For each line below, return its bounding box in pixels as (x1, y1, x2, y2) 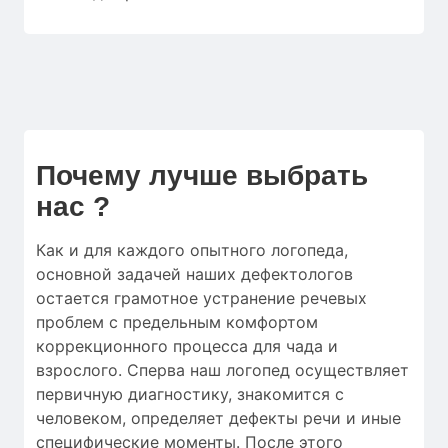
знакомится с (232, 383, 344, 404)
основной (36, 263, 112, 284)
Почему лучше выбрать (36, 159, 368, 191)
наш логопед (185, 359, 295, 380)
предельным (123, 311, 221, 332)
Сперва (127, 359, 185, 380)
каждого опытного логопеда (117, 239, 344, 260)
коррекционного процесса (36, 335, 248, 356)
